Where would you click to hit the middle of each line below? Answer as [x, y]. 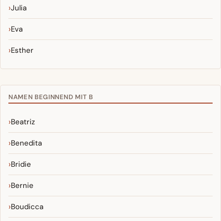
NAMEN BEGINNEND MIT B [51, 97]
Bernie [22, 186]
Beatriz [23, 122]
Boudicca [27, 207]
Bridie [21, 165]
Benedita [26, 143]
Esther [22, 51]
